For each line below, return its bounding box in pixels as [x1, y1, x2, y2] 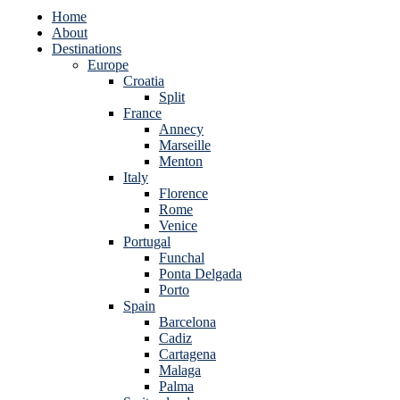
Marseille [159, 137, 211, 153]
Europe [87, 57, 129, 72]
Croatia [123, 73, 164, 88]
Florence [159, 186, 208, 201]
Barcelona [159, 314, 216, 329]
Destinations [52, 41, 121, 56]
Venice [159, 218, 197, 233]
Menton [159, 154, 203, 169]
